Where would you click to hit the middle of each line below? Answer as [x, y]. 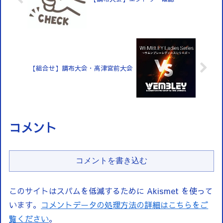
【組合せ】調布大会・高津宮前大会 [81, 68]
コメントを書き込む [111, 160]
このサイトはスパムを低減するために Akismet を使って [111, 190]
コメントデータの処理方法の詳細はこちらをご [125, 204]
